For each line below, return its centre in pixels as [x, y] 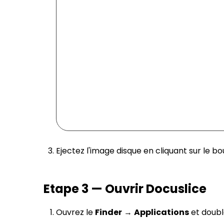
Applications [161, 212]
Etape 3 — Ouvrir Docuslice [125, 189]
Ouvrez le [75, 212]
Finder [108, 212]
